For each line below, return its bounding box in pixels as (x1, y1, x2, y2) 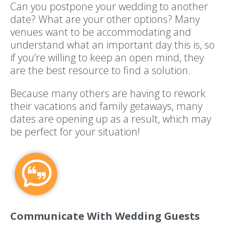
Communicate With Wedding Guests (10, 209, 200, 223)
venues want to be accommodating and (10, 25, 191, 39)
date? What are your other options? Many (10, 12, 200, 26)
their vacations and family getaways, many (10, 99, 202, 113)
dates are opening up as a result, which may (10, 111, 211, 126)
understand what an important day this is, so (10, 37, 215, 52)
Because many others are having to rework (10, 86, 205, 100)
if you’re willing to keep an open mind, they (10, 50, 204, 64)
